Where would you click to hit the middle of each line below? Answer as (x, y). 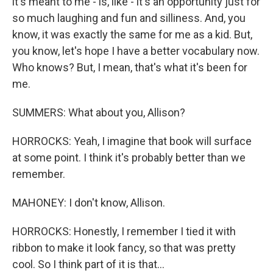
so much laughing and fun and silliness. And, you (129, 18)
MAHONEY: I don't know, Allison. (89, 203)
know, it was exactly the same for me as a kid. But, (132, 34)
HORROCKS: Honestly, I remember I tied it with (124, 231)
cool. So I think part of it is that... (88, 264)
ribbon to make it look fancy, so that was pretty (124, 248)
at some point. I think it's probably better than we (129, 158)
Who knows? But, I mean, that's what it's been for (130, 67)
